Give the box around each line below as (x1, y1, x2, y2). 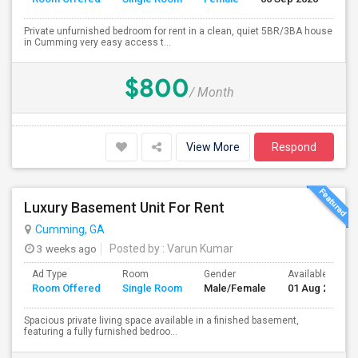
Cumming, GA (35, 223, 105, 236)
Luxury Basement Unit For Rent (24, 199, 225, 216)
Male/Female (204, 282, 266, 294)
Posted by (109, 242, 160, 255)
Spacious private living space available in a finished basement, (24, 315, 299, 326)
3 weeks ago (34, 242, 97, 255)
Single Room (122, 282, 182, 294)
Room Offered (32, 282, 101, 294)
